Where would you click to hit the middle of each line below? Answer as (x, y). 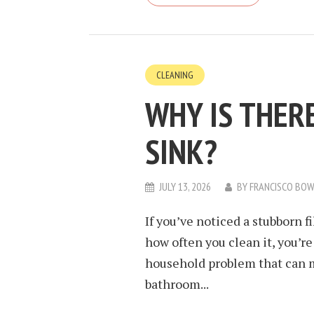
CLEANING (175, 75)
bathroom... (177, 284)
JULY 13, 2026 (185, 186)
